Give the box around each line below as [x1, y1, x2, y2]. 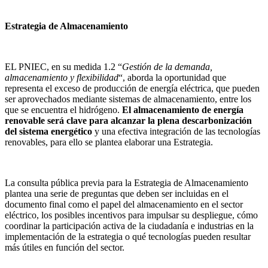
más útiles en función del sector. [5, 242, 124, 252]
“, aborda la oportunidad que [118, 72, 226, 83]
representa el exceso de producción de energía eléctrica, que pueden [5, 83, 260, 93]
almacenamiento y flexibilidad [5, 72, 118, 83]
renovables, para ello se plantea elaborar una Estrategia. [5, 136, 213, 147]
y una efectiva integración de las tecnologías [92, 126, 260, 136]
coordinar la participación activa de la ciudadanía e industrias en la [5, 220, 254, 231]
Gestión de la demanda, [122, 61, 212, 72]
